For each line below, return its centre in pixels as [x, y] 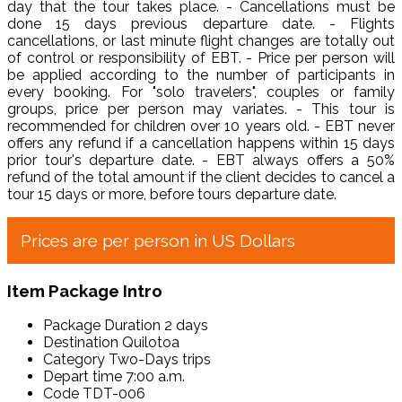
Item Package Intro [85, 290]
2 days [186, 326]
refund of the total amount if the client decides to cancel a [201, 177]
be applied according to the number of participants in [201, 74]
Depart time [83, 377]
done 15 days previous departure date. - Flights [201, 23]
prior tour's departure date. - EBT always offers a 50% [201, 160]
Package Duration [102, 326]
